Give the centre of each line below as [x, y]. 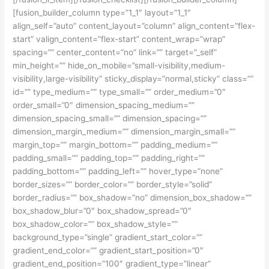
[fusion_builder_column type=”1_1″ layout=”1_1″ [102, 13]
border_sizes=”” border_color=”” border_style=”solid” [113, 185]
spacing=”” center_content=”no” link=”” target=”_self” [115, 53]
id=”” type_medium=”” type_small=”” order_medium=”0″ [119, 92]
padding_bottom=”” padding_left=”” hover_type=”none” [118, 171]
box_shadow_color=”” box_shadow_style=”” [95, 224]
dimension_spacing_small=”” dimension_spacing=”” [110, 119]
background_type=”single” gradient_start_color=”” [108, 237]
